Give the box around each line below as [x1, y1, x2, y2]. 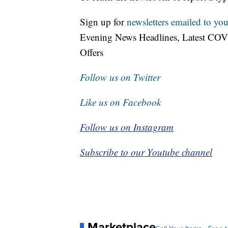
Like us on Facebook [80, 96, 161, 109]
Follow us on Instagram [80, 121, 174, 134]
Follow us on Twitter [80, 71, 160, 84]
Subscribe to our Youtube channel [80, 146, 212, 159]
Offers [80, 46, 103, 59]
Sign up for [80, 15, 127, 28]
